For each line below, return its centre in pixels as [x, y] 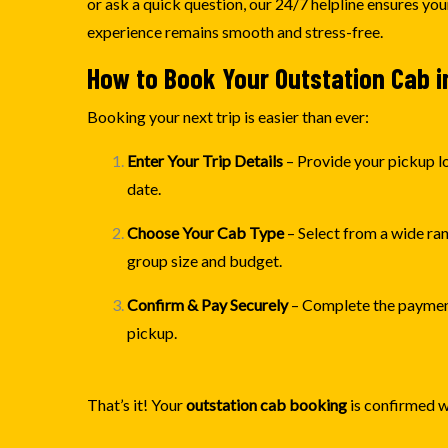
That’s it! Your [136, 404]
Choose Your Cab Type [205, 232]
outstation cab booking [266, 404]
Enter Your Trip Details [205, 160]
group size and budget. [204, 260]
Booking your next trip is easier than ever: [228, 116]
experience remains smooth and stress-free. [235, 31]
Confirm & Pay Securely [207, 304]
